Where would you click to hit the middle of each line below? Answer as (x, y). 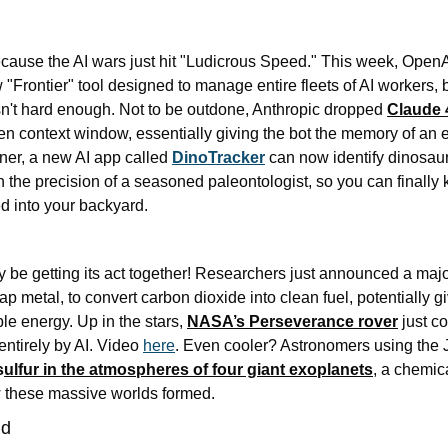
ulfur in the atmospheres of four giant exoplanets (188, 370)
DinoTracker (218, 158)
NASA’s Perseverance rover (292, 322)
